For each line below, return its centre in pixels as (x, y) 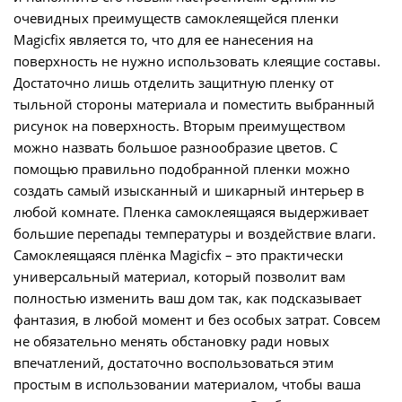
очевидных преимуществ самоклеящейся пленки (176, 18)
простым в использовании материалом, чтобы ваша (187, 384)
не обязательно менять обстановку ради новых (171, 341)
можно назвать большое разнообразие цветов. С (175, 147)
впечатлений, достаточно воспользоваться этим (174, 363)
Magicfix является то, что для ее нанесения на (163, 39)
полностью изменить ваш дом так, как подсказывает (188, 298)
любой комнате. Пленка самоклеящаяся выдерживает (191, 212)
